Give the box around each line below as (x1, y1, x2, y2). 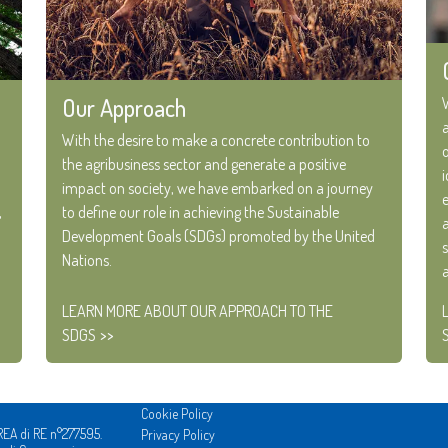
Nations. (62, 250, 112, 271)
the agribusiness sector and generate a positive (62, 154, 346, 175)
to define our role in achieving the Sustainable (62, 202, 339, 223)
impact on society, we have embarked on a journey (62, 178, 373, 199)
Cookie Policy (141, 405, 213, 423)
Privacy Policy (141, 426, 215, 444)
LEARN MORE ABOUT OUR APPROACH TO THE (62, 301, 333, 322)
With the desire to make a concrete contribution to (62, 130, 370, 151)
